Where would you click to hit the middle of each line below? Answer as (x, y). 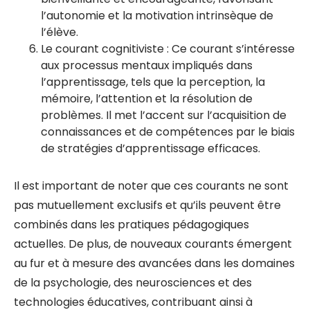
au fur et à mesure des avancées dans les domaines (154, 263)
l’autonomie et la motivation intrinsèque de (157, 16)
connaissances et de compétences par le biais (168, 132)
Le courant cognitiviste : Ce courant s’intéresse (168, 49)
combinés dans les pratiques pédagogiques (131, 225)
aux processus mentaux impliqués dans (147, 65)
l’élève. (60, 32)
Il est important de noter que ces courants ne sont (151, 186)
